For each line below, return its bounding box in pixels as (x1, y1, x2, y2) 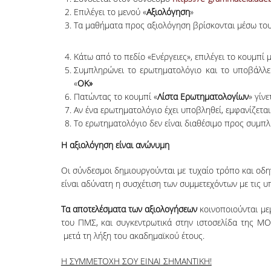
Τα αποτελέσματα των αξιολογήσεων (60, 203, 198, 215)
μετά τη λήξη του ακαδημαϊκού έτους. (60, 229, 204, 241)
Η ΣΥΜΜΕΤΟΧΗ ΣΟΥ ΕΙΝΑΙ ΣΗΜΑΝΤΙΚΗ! (60, 255, 212, 267)
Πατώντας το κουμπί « (73, 90, 157, 102)
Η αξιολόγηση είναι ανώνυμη (60, 139, 169, 151)
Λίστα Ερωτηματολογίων (157, 90, 249, 102)
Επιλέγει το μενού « (73, 6, 146, 18)
